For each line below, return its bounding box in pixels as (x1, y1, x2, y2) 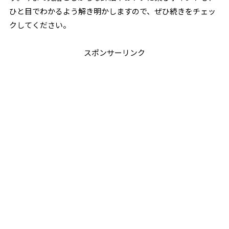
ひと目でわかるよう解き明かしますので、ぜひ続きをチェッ (9, 6, 216, 16)
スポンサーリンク (84, 47, 145, 58)
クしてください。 (9, 19, 71, 30)
